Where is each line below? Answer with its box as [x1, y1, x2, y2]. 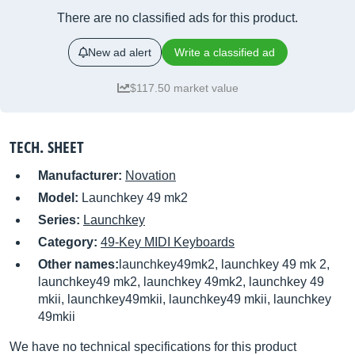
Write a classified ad [174, 46, 275, 59]
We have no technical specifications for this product [10, 340, 296, 353]
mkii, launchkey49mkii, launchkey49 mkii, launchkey [38, 292, 331, 306]
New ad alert [87, 46, 151, 59]
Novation [125, 169, 176, 182]
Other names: [38, 258, 119, 271]
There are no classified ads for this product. [57, 11, 298, 25]
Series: [38, 213, 83, 227]
